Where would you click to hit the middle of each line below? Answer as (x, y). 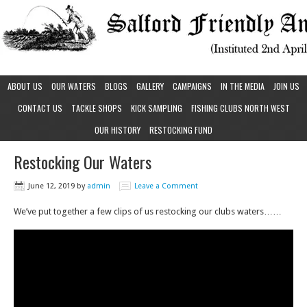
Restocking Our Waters (83, 162)
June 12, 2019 (51, 186)
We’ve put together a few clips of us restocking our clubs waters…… (148, 211)
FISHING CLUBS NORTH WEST (240, 108)
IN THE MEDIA (243, 86)
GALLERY (150, 86)
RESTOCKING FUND (181, 130)
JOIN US (286, 86)
